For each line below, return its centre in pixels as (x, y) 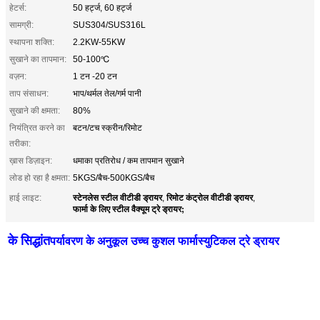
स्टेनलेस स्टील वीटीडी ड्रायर (117, 197)
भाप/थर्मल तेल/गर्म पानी (107, 93)
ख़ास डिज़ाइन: (31, 160)
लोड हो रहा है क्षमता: (40, 177)
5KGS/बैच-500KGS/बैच (114, 177)
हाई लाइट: (25, 197)
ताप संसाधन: (29, 93)
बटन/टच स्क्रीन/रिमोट (107, 127)
